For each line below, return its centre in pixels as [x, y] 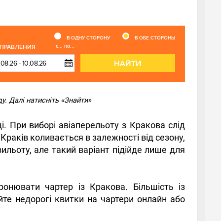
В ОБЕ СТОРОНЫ [155, 38]
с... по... [65, 46]
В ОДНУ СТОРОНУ [88, 38]
